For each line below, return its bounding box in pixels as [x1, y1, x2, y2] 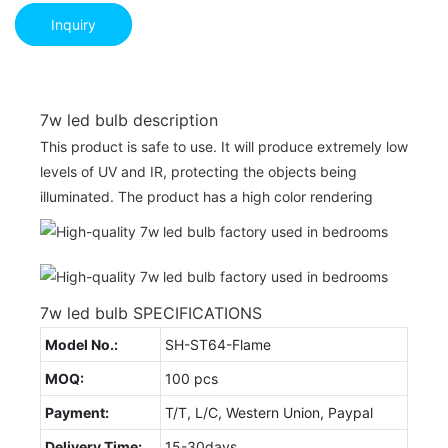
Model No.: [45, 335, 118, 353]
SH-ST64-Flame [165, 335, 271, 353]
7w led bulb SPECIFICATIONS [40, 302, 262, 323]
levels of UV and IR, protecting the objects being [40, 162, 357, 180]
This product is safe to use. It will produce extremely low [40, 137, 408, 155]
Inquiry [51, 15, 96, 33]
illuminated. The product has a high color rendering [40, 187, 373, 205]
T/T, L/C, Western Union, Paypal [165, 403, 373, 421]
